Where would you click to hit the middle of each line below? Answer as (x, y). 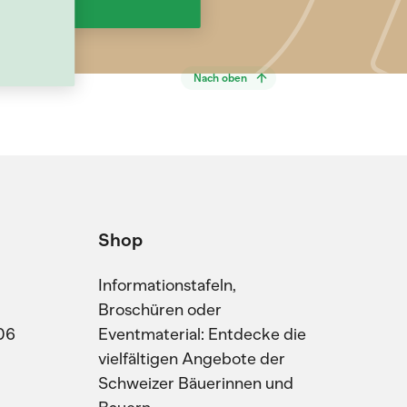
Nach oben (220, 78)
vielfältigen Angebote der (192, 359)
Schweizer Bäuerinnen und (196, 383)
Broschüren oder (160, 310)
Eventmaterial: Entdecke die (202, 334)
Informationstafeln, (167, 285)
